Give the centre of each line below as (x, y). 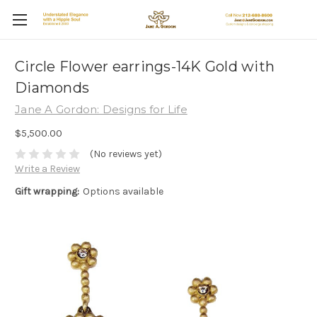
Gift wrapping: (47, 192)
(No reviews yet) (126, 154)
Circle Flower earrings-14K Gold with (145, 67)
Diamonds (52, 88)
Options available (123, 192)
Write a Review (47, 169)
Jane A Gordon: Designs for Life (101, 109)
